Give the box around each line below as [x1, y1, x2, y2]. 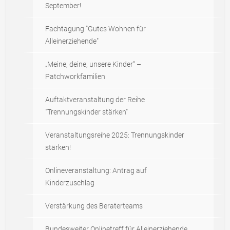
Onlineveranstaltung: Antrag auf [45, 166, 147, 175]
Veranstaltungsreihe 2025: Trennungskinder [45, 131, 184, 139]
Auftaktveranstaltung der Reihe [45, 95, 145, 104]
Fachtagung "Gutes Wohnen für [45, 25, 146, 33]
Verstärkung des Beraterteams [45, 202, 143, 210]
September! [45, 2, 81, 10]
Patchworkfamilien [45, 72, 105, 81]
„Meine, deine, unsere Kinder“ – [45, 60, 141, 68]
